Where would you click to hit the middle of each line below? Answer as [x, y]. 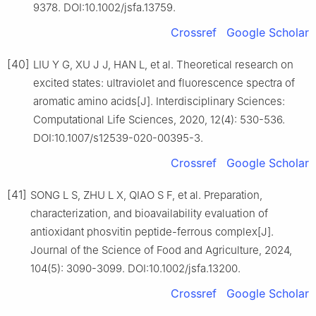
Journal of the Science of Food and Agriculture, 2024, [161, 250]
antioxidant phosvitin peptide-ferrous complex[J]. [152, 231]
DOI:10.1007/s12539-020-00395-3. [118, 138]
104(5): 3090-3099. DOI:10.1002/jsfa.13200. [135, 268]
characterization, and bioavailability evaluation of [149, 213]
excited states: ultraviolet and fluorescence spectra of [164, 83]
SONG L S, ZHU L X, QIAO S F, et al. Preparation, [146, 195]
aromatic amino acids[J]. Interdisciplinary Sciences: [159, 101]
